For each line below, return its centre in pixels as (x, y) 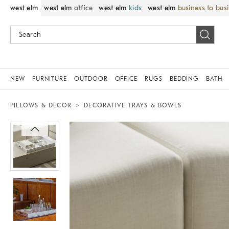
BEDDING (184, 79)
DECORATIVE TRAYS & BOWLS (133, 105)
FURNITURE (50, 79)
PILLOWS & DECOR (41, 105)
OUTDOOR (91, 79)
